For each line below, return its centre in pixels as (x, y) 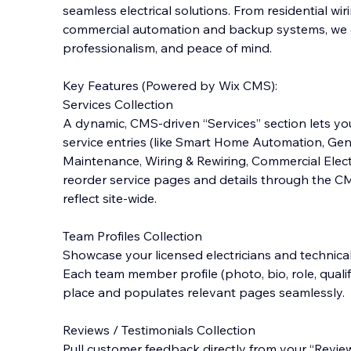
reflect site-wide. (110, 198)
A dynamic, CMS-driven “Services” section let (194, 123)
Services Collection (118, 104)
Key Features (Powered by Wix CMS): (170, 85)
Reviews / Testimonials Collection (159, 330)
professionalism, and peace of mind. (167, 48)
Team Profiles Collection (132, 236)
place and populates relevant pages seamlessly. (204, 292)
